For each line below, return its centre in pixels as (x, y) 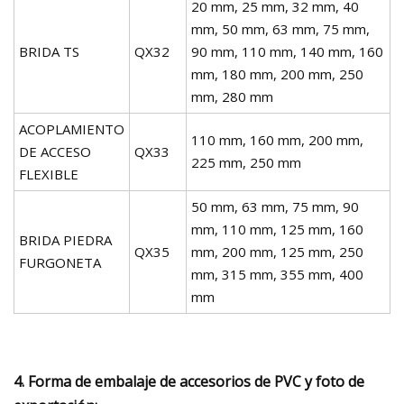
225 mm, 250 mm (246, 162)
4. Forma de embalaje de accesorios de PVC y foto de (189, 381)
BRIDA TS (49, 51)
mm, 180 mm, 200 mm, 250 (277, 73)
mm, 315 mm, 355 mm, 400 (277, 274)
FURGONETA (60, 262)
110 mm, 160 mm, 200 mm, (277, 139)
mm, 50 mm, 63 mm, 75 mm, (280, 28)
